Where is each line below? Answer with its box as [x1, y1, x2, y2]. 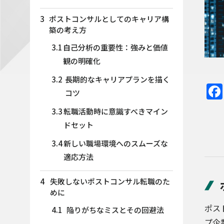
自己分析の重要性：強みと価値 [62, 42, 168, 52]
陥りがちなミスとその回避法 [66, 204, 164, 215]
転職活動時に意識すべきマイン [63, 106, 168, 116]
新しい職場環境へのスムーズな [63, 138, 168, 148]
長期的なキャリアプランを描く [64, 74, 170, 84]
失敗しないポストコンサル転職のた [50, 176, 170, 186]
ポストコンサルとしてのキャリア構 [48, 13, 169, 24]
